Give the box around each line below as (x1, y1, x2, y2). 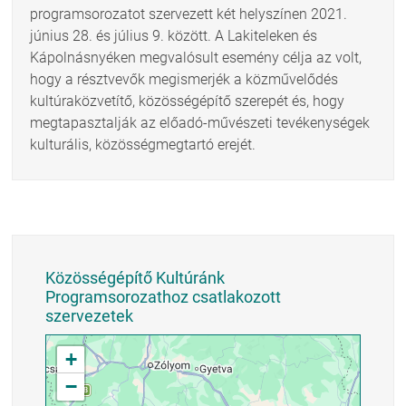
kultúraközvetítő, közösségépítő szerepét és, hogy (30, 92, 345, 110)
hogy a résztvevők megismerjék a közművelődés (30, 70, 339, 88)
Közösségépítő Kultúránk (45, 267, 226, 287)
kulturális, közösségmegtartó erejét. (30, 135, 256, 153)
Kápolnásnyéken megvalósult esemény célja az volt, (30, 48, 362, 66)
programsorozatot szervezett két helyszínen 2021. (30, 5, 348, 23)
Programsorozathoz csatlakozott (45, 286, 282, 306)
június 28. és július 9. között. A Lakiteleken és (30, 26, 318, 44)
